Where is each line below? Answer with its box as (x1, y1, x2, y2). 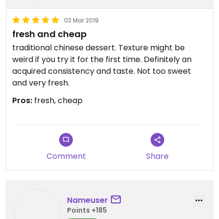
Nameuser (67, 194, 108, 206)
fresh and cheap (12, 28, 87, 40)
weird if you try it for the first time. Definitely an (12, 54, 192, 65)
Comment (46, 151, 86, 162)
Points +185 (67, 205, 107, 215)
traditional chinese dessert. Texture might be (12, 42, 185, 53)
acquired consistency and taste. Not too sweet (12, 66, 191, 77)
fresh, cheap (32, 95, 83, 106)
